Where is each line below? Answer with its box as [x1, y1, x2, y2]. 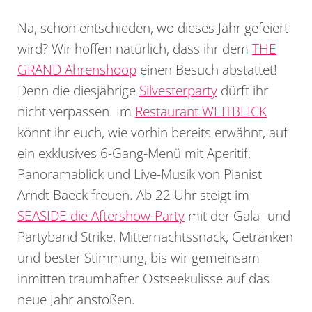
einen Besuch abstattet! [136, 59, 277, 79]
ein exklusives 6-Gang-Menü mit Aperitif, [17, 143, 251, 162]
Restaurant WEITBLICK [135, 101, 267, 120]
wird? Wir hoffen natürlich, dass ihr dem [17, 38, 252, 58]
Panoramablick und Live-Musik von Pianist [17, 164, 262, 183]
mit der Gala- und [185, 205, 290, 225]
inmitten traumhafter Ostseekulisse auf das [17, 268, 270, 288]
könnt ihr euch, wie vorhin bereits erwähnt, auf [17, 122, 288, 141]
